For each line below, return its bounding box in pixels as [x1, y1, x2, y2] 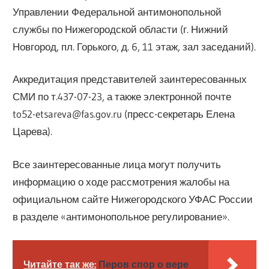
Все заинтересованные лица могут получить [13, 157, 222, 171]
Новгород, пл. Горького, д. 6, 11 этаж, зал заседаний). [13, 40, 256, 53]
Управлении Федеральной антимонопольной [13, 5, 222, 18]
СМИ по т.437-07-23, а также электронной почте [13, 90, 232, 103]
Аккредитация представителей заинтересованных [13, 73, 247, 86]
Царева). [13, 125, 53, 138]
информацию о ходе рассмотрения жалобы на [13, 175, 230, 188]
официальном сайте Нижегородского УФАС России [13, 192, 253, 205]
